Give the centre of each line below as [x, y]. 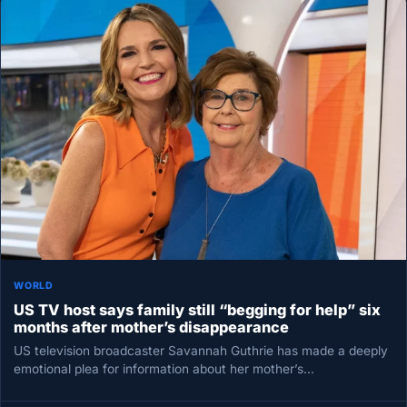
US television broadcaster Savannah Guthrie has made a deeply [201, 351]
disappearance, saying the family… [116, 387]
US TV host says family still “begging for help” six [198, 310]
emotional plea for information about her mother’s [159, 369]
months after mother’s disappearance [152, 328]
